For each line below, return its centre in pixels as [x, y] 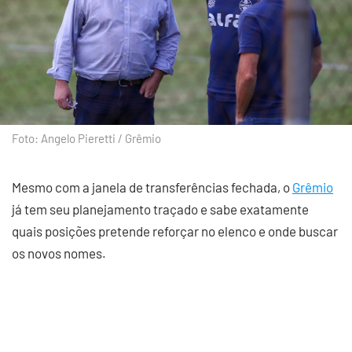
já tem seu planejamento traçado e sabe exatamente [160, 209]
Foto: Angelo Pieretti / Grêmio [86, 139]
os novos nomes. [59, 253]
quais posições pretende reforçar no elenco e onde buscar [175, 231]
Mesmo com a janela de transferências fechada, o [152, 187]
